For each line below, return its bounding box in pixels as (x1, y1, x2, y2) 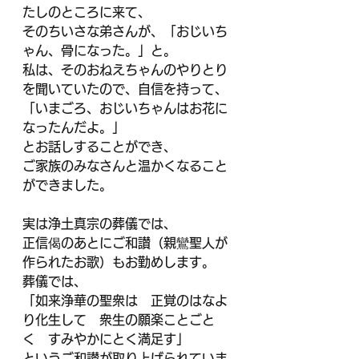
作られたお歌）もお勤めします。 (22, 256, 215, 268)
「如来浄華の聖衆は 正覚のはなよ (22, 294, 228, 307)
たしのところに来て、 (22, 6, 151, 18)
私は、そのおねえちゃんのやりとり (22, 63, 228, 76)
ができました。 (22, 179, 112, 192)
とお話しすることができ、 (22, 140, 176, 153)
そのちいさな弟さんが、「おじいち (22, 25, 228, 38)
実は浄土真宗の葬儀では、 (22, 217, 176, 230)
